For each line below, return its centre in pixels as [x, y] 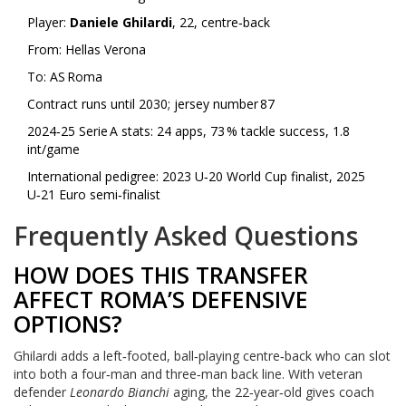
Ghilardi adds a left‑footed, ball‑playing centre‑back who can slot [202, 356]
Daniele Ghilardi [121, 22]
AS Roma [76, 76]
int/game [53, 149]
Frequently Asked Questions [186, 235]
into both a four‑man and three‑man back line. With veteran [188, 374]
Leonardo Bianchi [120, 392]
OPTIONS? [68, 323]
